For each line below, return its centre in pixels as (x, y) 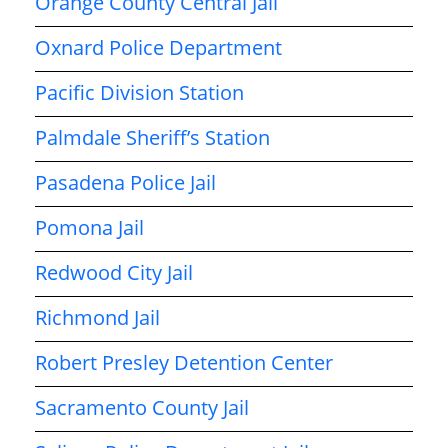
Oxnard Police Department (158, 47)
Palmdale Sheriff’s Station (152, 137)
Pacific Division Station (139, 92)
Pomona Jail (89, 227)
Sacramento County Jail (142, 407)
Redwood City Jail (114, 272)
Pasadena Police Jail (125, 182)
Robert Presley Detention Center (184, 362)
